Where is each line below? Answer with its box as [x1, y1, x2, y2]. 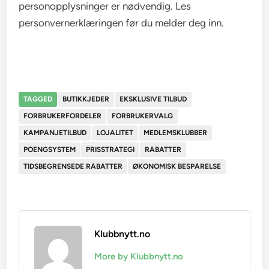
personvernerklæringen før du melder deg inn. [19, 17, 225, 29]
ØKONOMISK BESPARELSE [133, 162, 222, 171]
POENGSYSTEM [23, 145, 76, 154]
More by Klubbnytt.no [94, 251, 184, 262]
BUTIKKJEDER [62, 95, 110, 104]
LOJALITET [97, 128, 134, 138]
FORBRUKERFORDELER [23, 112, 102, 121]
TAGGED [23, 95, 53, 104]
